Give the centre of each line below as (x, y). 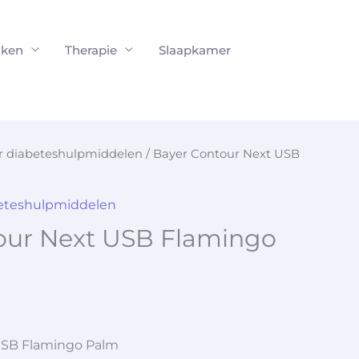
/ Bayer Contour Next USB (221, 154)
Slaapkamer (195, 50)
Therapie (91, 50)
